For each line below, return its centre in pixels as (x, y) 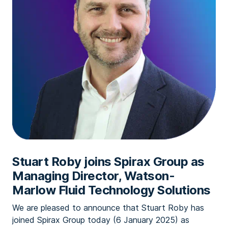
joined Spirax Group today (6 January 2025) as (101, 220)
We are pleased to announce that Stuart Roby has (108, 208)
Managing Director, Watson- (93, 176)
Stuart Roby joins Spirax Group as (108, 162)
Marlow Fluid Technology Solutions (111, 190)
